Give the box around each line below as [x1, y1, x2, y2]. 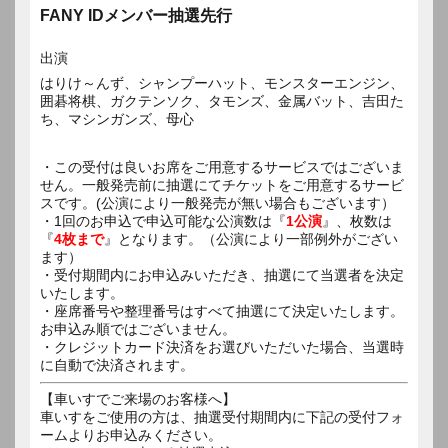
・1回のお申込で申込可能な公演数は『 [40, 212, 286, 229]
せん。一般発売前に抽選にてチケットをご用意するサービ [40, 176, 404, 193]
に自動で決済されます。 [40, 356, 194, 373]
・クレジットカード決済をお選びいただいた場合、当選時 [40, 338, 404, 355]
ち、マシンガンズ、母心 [40, 110, 194, 127]
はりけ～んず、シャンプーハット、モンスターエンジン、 [40, 74, 404, 91]
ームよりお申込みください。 [40, 426, 222, 443]
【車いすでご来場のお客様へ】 [40, 390, 236, 407]
